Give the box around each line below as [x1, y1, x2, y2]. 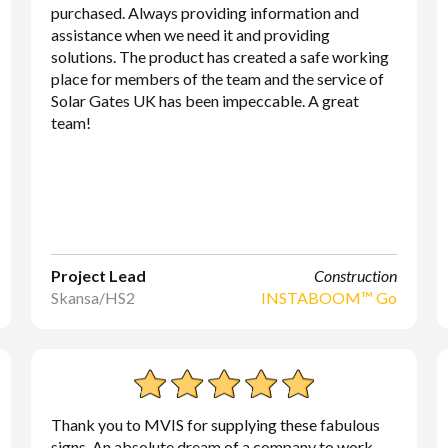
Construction [314, 266, 398, 285]
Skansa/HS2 [50, 288, 135, 307]
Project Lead [50, 266, 146, 285]
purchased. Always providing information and [50, 3, 359, 22]
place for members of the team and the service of [50, 69, 384, 88]
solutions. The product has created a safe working [50, 47, 389, 66]
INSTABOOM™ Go [261, 288, 398, 307]
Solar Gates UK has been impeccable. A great [50, 91, 359, 110]
